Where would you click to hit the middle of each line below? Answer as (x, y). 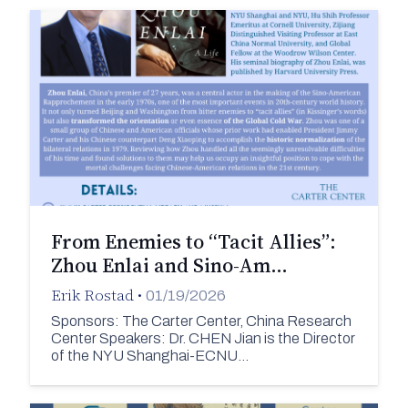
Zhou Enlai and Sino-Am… (169, 265)
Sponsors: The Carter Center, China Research (201, 321)
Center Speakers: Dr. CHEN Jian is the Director (203, 338)
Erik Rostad (92, 296)
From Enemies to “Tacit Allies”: (193, 242)
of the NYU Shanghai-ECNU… (149, 355)
